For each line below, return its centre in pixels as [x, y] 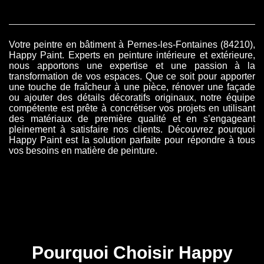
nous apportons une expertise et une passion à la [132, 66]
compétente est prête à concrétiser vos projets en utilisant [132, 108]
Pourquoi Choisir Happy [132, 253]
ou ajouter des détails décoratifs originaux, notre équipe [132, 98]
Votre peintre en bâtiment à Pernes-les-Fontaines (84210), [132, 45]
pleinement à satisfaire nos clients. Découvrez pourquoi [132, 130]
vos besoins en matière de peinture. [83, 151]
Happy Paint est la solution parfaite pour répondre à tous [132, 140]
